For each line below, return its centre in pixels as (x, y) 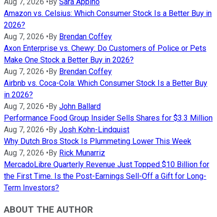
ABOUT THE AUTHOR (48, 209)
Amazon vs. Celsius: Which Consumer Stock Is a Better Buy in (108, 14)
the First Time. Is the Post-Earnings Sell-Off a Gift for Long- (105, 176)
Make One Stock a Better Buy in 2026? (69, 60)
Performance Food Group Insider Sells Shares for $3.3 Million (108, 118)
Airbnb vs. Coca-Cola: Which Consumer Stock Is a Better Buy (106, 83)
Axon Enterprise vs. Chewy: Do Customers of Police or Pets (105, 48)
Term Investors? (31, 188)
